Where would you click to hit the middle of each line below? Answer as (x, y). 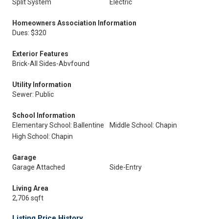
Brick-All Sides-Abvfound (51, 64)
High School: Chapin (43, 136)
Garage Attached (39, 167)
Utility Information (42, 85)
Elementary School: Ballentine (58, 125)
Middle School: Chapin (143, 125)
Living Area (30, 188)
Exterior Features (40, 54)
